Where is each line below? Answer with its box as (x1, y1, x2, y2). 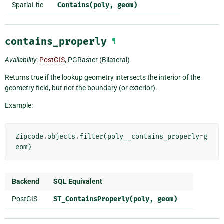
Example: (5, 101, 33, 110)
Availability (5, 56, 36, 64)
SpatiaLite (12, 1, 43, 9)
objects (47, 132, 75, 141)
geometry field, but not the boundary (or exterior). (5, 84, 157, 92)
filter (79, 132, 103, 141)
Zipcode (15, 132, 43, 141)
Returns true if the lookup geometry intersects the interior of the (5, 73, 200, 82)
